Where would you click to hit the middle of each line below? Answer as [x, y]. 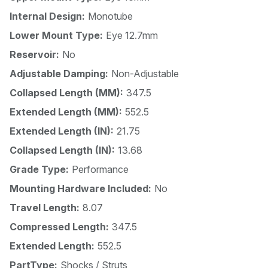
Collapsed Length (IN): [62, 150]
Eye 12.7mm [132, 36]
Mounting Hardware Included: [80, 189]
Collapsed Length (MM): [66, 93]
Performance [100, 170]
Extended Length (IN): [62, 131]
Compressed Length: [59, 227]
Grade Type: [39, 170]
